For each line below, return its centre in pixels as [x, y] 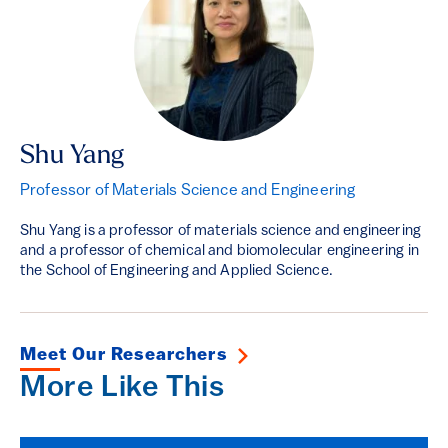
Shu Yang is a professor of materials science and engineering [220, 231]
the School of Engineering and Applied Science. [176, 271]
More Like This [122, 388]
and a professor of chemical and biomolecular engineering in [219, 251]
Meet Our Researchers [124, 355]
